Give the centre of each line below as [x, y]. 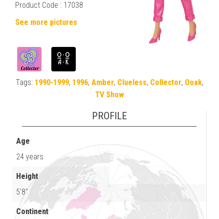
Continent [32, 211]
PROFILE [109, 116]
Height [27, 176]
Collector [166, 82]
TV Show [109, 94]
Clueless [132, 82]
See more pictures [46, 22]
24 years [30, 156]
